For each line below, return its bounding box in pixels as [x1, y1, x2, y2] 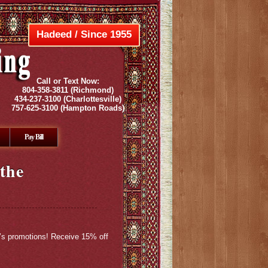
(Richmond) [68, 86, 114, 95]
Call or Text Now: [36, 77, 99, 86]
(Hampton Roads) [57, 103, 124, 112]
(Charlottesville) [60, 95, 121, 103]
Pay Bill [25, 133, 43, 141]
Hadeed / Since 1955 [36, 29, 132, 40]
